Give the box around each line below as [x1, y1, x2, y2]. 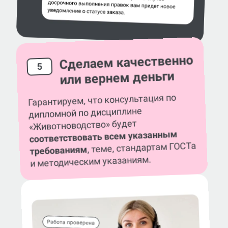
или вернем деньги [60, 69, 175, 88]
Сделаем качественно [59, 52, 193, 72]
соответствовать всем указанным [29, 128, 178, 145]
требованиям [30, 144, 88, 157]
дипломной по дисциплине [28, 105, 142, 121]
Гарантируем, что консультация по [27, 92, 177, 108]
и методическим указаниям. [30, 154, 152, 169]
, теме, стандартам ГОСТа [87, 140, 196, 155]
